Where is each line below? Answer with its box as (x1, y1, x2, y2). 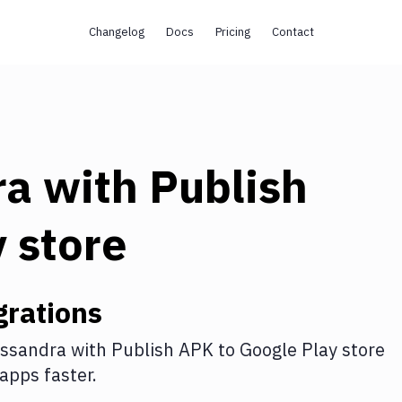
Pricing (214, 24, 250, 39)
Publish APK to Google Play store (111, 337, 385, 362)
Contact (271, 24, 314, 39)
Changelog (88, 24, 144, 39)
